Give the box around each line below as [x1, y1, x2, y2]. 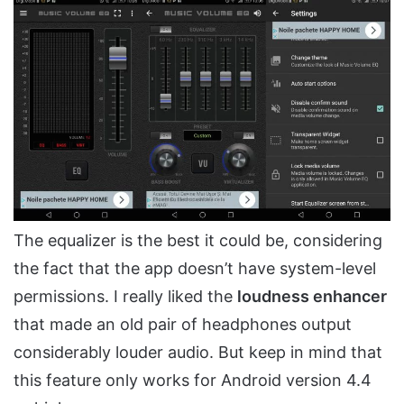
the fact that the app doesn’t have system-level [14, 258, 376, 278]
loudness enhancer [237, 286, 387, 306]
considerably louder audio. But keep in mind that [14, 342, 382, 362]
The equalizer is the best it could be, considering [14, 230, 382, 250]
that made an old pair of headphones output [14, 314, 352, 334]
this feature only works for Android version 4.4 [14, 370, 372, 390]
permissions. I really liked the [14, 286, 237, 306]
